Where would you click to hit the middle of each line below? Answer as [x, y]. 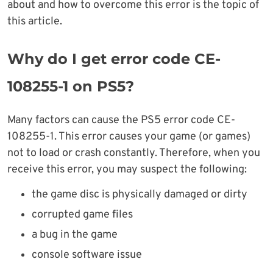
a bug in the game [75, 235]
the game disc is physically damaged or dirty [140, 195]
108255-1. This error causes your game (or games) [129, 137]
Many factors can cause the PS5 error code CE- [121, 121]
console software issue [87, 255]
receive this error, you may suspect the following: [127, 170]
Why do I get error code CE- [114, 59]
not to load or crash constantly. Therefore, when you [134, 154]
